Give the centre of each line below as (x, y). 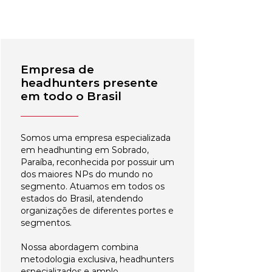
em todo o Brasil (71, 96)
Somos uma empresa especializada (96, 138)
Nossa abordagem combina (80, 247)
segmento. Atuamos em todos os (93, 186)
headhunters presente (89, 83)
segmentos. (46, 223)
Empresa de (57, 70)
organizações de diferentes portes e (97, 211)
